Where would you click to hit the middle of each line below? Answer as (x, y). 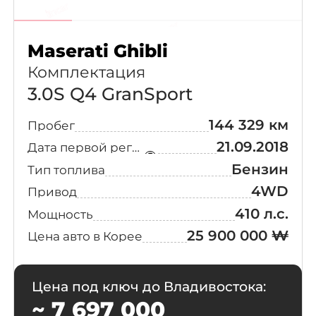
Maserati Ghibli (97, 51)
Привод (52, 192)
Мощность (60, 214)
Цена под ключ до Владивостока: (148, 287)
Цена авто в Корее (85, 236)
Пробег (51, 125)
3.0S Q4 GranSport (110, 94)
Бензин (260, 169)
